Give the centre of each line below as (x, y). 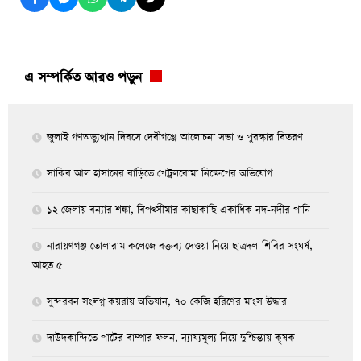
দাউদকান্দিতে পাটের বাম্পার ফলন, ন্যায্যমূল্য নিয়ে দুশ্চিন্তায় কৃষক (171, 338)
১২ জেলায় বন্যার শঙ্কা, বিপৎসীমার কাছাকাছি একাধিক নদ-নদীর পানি (178, 210)
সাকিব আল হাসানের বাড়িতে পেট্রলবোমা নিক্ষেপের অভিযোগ (160, 174)
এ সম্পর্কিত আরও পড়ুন (83, 78)
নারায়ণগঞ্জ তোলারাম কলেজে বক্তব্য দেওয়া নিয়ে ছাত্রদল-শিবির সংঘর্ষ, (180, 247)
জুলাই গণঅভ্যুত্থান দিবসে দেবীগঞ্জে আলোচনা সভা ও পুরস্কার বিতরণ (175, 138)
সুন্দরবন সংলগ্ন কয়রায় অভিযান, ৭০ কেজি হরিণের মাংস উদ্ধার (167, 302)
